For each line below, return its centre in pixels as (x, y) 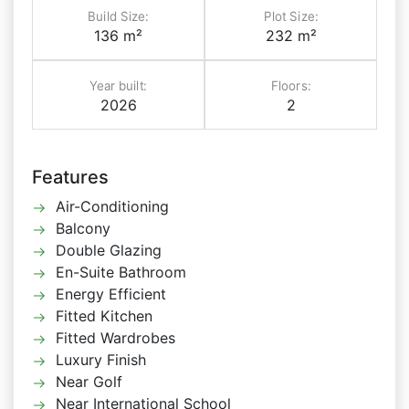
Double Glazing (109, 250)
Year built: (118, 85)
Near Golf (89, 382)
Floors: (291, 85)
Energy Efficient (111, 294)
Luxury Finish (101, 360)
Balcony (83, 228)
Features (70, 177)
